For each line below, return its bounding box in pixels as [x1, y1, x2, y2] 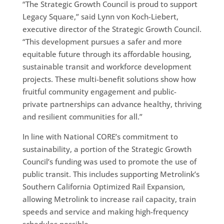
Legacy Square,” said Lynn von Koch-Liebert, [22, 11, 178, 21]
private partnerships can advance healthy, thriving [22, 98, 201, 109]
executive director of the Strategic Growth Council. [22, 23, 201, 34]
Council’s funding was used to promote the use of [22, 156, 196, 166]
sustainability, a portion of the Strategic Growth [22, 143, 191, 154]
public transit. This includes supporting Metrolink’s [22, 168, 199, 179]
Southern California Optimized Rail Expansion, [22, 181, 185, 191]
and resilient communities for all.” [22, 111, 142, 121]
